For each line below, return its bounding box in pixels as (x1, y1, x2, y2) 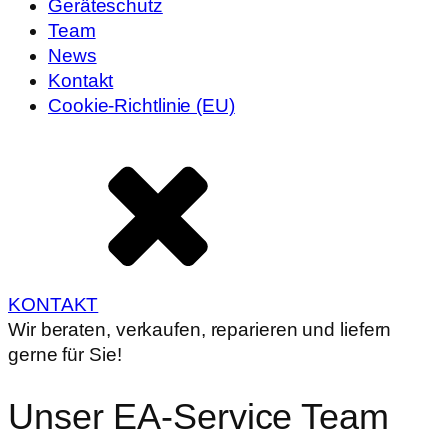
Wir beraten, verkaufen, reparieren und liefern (8, 319, 392, 340)
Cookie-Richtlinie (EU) (48, 94, 235, 116)
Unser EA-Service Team (8, 395, 389, 437)
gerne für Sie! (8, 344, 122, 365)
